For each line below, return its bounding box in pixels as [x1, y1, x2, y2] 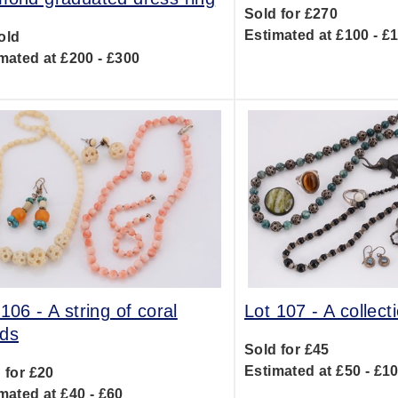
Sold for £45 [243, 342, 330, 357]
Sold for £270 [243, 6, 338, 21]
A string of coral [48, 301, 178, 321]
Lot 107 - [243, 301, 323, 321]
